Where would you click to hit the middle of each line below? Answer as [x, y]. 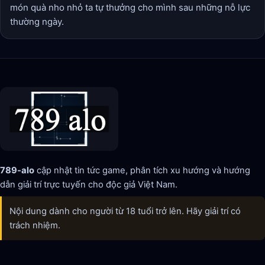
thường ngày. [37, 22]
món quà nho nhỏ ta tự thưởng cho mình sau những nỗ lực [130, 8]
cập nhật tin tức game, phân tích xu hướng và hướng [142, 171]
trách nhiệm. [35, 226]
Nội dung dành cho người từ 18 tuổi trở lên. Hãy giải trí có [125, 211]
